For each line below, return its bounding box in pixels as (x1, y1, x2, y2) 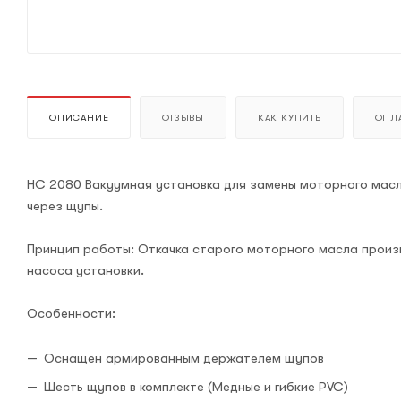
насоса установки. (27, 262, 144, 279)
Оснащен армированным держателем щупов (44, 350, 324, 367)
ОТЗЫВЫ (162, 112, 205, 124)
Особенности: (27, 305, 115, 322)
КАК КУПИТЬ (257, 112, 321, 124)
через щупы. (27, 198, 103, 215)
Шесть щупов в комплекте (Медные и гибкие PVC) (44, 379, 348, 396)
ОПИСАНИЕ (49, 112, 109, 124)
